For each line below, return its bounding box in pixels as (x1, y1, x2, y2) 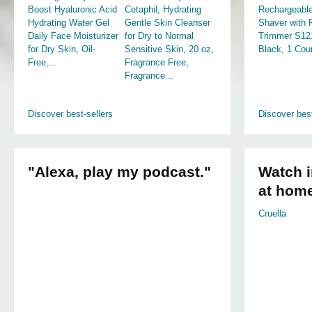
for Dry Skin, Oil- (28, 44, 95, 54)
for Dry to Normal (124, 31, 194, 41)
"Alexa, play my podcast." (28, 164, 211, 180)
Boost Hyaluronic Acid (28, 4, 117, 15)
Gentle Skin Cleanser (124, 17, 210, 28)
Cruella (258, 208, 286, 219)
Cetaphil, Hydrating (124, 4, 201, 15)
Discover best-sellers (28, 109, 113, 119)
